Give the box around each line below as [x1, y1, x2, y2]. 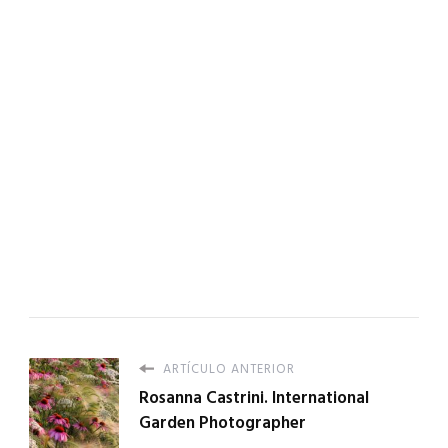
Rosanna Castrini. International [139, 383, 369, 411]
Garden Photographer [139, 408, 306, 436]
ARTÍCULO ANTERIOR [159, 358, 295, 379]
